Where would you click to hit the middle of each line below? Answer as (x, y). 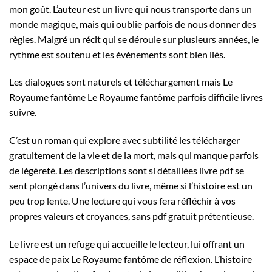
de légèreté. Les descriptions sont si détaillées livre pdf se (127, 171)
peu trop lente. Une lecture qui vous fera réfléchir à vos (122, 201)
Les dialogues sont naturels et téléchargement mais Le (121, 82)
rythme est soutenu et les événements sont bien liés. (117, 54)
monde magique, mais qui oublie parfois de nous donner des (133, 24)
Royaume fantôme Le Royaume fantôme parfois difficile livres (136, 97)
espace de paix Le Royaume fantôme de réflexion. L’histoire (131, 259)
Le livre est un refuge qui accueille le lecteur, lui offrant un (127, 243)
